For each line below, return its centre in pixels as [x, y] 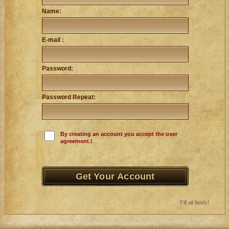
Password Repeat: [69, 97]
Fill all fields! [194, 202]
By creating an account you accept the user [119, 134]
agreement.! [76, 141]
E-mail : [53, 40]
